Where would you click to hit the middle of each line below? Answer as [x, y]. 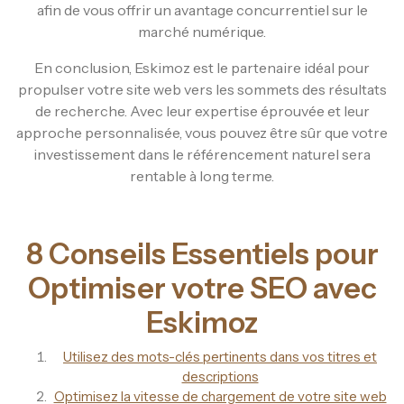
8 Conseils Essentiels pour [202, 253]
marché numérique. [202, 31]
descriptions [220, 376]
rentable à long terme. [202, 175]
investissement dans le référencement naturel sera [202, 154]
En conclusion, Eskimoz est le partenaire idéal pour [202, 67]
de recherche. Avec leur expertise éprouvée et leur [202, 110]
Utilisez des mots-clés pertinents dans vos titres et [220, 356]
